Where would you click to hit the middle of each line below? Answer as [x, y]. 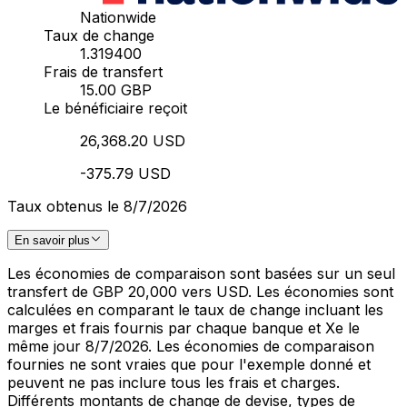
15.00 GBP [116, 89]
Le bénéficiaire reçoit [115, 108]
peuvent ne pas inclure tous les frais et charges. [174, 382]
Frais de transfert [103, 71]
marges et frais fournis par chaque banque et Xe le [184, 328]
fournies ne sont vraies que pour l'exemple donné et [189, 364]
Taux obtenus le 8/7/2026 [97, 206]
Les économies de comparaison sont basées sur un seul [201, 273]
